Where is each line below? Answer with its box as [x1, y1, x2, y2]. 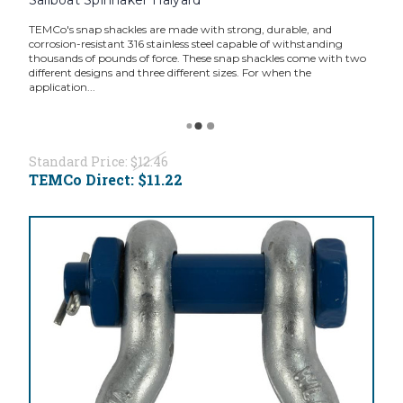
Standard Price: [28, 152, 130, 170]
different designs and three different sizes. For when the [28, 65, 311, 79]
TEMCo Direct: [28, 169, 138, 189]
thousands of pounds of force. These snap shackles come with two [28, 50, 366, 65]
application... [28, 79, 95, 94]
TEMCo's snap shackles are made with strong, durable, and [28, 22, 332, 36]
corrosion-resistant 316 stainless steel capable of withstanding [28, 36, 343, 50]
